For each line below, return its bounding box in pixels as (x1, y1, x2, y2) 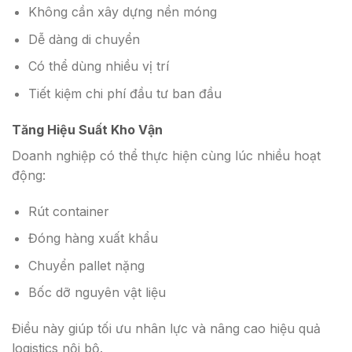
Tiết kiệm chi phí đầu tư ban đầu (27, 85, 222, 101)
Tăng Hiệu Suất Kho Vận (12, 121, 163, 137)
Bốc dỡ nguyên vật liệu (27, 284, 166, 301)
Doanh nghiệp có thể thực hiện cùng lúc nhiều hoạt (12, 147, 321, 163)
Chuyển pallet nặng (27, 257, 145, 273)
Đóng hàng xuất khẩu (27, 230, 158, 247)
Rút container (27, 203, 109, 219)
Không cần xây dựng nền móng (27, 4, 217, 20)
